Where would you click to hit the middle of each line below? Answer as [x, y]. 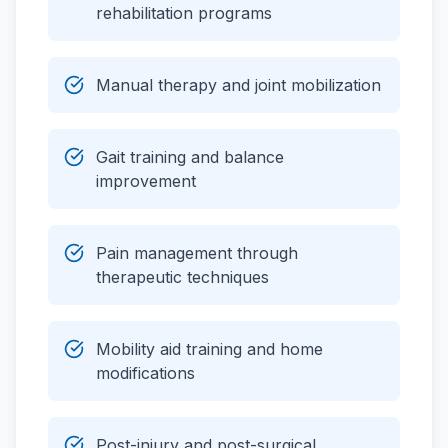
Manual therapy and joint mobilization [238, 85]
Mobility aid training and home [209, 349]
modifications [145, 373]
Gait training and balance [190, 157]
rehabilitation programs [184, 13]
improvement [146, 181]
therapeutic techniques [182, 277]
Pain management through [197, 253]
